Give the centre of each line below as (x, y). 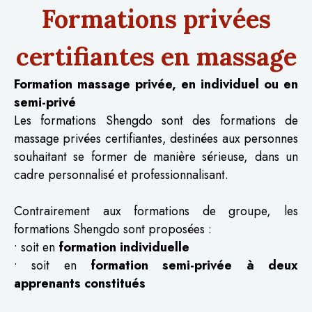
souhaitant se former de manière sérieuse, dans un (156, 156)
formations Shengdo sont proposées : (113, 229)
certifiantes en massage (156, 56)
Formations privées (156, 18)
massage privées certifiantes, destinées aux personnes (156, 138)
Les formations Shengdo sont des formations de (156, 120)
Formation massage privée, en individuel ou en (156, 84)
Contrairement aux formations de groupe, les (156, 211)
